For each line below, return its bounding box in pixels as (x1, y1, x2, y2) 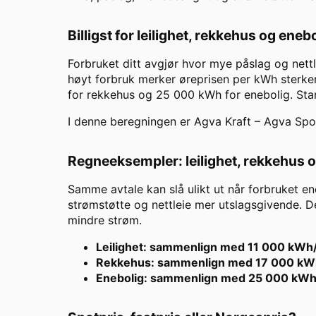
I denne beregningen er (68, 114, 194, 129)
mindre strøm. (68, 213, 142, 228)
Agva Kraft (194, 114, 251, 129)
